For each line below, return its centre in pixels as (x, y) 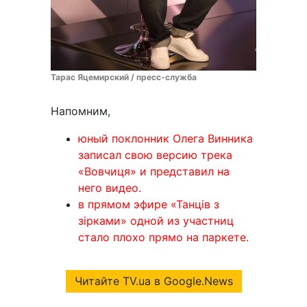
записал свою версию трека (155, 155)
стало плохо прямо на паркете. (163, 237)
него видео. (110, 187)
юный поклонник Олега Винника (165, 138)
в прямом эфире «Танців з (149, 204)
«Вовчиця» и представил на (154, 171)
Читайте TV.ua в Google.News (153, 281)
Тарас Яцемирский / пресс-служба (124, 77)
